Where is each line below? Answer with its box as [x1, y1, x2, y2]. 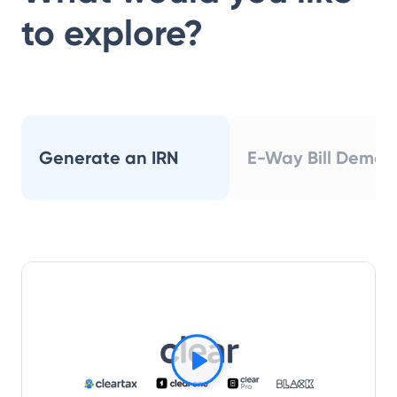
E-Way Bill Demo [247, 147, 385, 169]
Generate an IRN [39, 147, 178, 169]
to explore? [21, 12, 203, 56]
